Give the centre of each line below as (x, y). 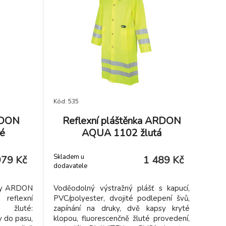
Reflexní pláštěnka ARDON (122, 121)
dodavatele (70, 166)
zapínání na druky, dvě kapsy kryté (122, 208)
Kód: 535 (66, 101)
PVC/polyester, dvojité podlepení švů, (122, 198)
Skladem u (69, 157)
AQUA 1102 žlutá (122, 133)
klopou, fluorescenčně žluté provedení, (122, 218)
